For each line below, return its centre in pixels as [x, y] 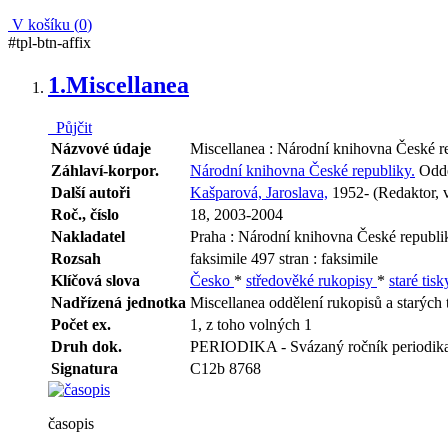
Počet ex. [81, 324]
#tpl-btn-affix [49, 42]
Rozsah [76, 258]
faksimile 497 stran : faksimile [284, 258]
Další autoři [90, 192]
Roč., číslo [85, 214]
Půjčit [70, 127]
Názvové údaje [101, 148]
